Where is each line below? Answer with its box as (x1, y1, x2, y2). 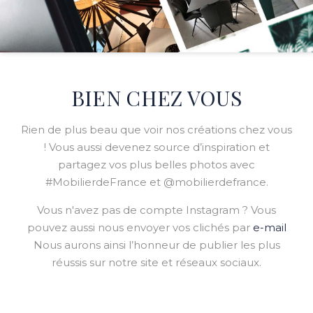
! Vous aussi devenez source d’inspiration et (43, 140, 270, 154)
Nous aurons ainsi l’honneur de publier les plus (33, 238, 280, 252)
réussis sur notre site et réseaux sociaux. (52, 256, 261, 270)
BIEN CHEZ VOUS (71, 84, 242, 112)
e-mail (252, 221, 286, 235)
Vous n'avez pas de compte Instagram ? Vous (37, 203, 276, 217)
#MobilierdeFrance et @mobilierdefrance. (45, 175, 268, 189)
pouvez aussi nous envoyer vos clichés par (27, 221, 253, 235)
